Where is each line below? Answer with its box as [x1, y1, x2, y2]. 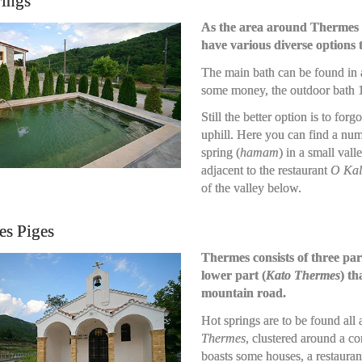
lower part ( [200, 268, 266, 283]
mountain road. [200, 286, 286, 301]
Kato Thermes [265, 268, 340, 283]
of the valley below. [200, 181, 301, 195]
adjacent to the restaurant [200, 163, 330, 177]
